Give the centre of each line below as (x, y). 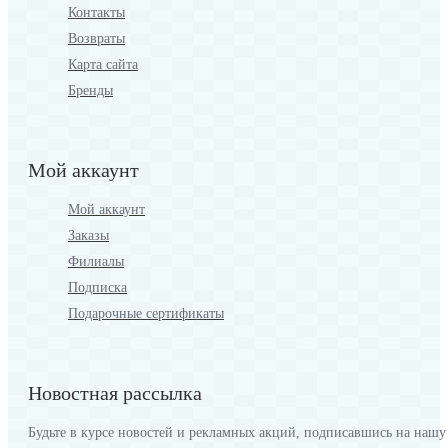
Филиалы (96, 262)
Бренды (90, 91)
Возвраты (96, 39)
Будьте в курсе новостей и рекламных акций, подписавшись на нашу (237, 433)
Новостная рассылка (115, 393)
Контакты (96, 13)
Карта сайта (103, 65)
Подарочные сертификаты (146, 314)
